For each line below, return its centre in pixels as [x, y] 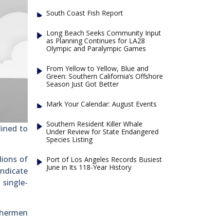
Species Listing [70, 139]
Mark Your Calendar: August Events [102, 104]
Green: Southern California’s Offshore [105, 76]
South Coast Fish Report [85, 13]
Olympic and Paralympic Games [96, 48]
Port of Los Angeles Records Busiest [104, 159]
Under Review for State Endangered [103, 131]
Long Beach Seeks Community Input [104, 33]
